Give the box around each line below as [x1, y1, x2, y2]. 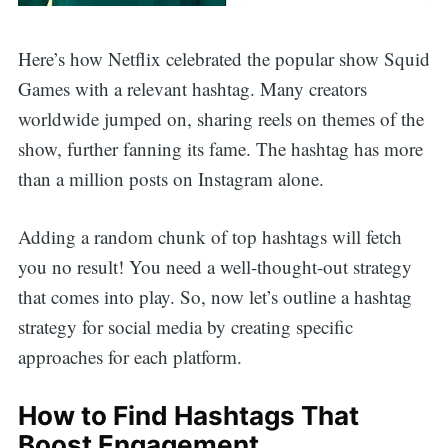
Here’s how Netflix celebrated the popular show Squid [17, 45, 430, 71]
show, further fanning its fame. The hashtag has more [17, 135, 423, 161]
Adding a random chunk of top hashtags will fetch [17, 224, 402, 250]
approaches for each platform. [17, 344, 242, 370]
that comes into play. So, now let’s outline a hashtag [17, 284, 412, 310]
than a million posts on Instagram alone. [17, 165, 324, 191]
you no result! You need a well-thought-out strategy [17, 254, 412, 280]
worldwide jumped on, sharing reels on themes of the [17, 105, 424, 131]
